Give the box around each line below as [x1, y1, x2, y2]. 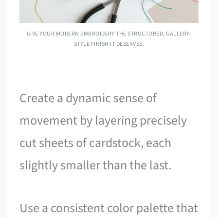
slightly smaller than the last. [19, 156, 172, 175]
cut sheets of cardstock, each [19, 134, 172, 152]
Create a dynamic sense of [19, 89, 157, 108]
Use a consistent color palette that [19, 199, 199, 217]
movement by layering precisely [19, 111, 187, 130]
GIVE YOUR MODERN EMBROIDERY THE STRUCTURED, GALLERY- [27, 30, 191, 38]
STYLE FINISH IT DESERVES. [73, 40, 144, 49]
